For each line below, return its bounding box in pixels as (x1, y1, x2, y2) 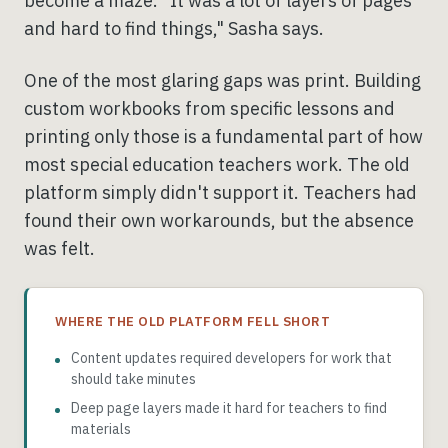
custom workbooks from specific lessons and (24, 97, 395, 120)
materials (71, 420, 131, 438)
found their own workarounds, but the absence (24, 209, 414, 232)
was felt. (24, 237, 95, 260)
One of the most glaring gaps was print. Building (24, 69, 421, 92)
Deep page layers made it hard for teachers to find (71, 399, 387, 417)
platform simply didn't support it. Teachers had (24, 181, 417, 204)
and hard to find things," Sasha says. (24, 17, 324, 40)
